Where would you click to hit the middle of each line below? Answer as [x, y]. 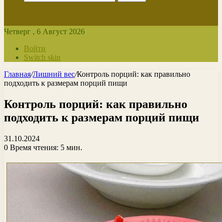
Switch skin [42, 57]
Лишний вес [54, 74]
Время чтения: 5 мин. [45, 147]
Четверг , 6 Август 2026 [44, 31]
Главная [17, 74]
